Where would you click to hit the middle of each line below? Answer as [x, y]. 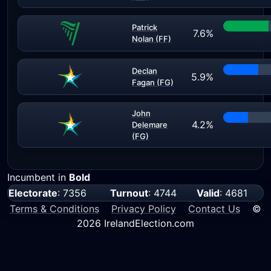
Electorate [33, 193]
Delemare [150, 125]
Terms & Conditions [54, 209]
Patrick [145, 27]
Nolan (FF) [152, 39]
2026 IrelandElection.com [135, 223]
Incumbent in [38, 177]
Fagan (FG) [153, 82]
